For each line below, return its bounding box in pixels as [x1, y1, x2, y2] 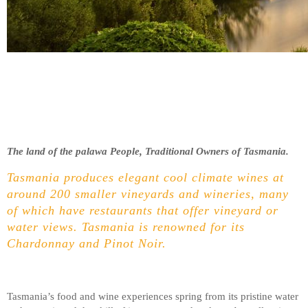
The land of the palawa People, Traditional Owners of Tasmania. [7, 145, 291, 157]
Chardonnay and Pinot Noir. [7, 236, 166, 250]
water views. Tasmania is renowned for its [7, 219, 245, 234]
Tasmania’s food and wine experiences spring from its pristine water [7, 290, 298, 302]
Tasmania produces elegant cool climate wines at [7, 170, 284, 184]
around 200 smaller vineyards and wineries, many [7, 186, 289, 201]
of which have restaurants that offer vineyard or [7, 203, 278, 217]
